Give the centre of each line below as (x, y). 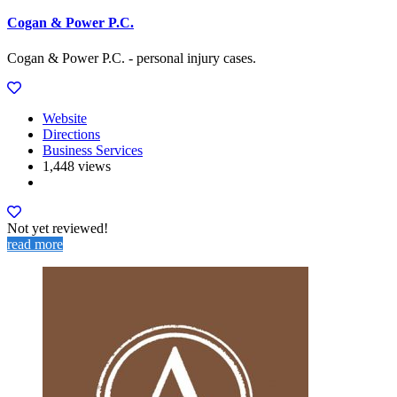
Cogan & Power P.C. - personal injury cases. (132, 58)
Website (65, 118)
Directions (71, 134)
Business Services (93, 150)
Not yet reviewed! (58, 228)
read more (35, 244)
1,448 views (77, 166)
